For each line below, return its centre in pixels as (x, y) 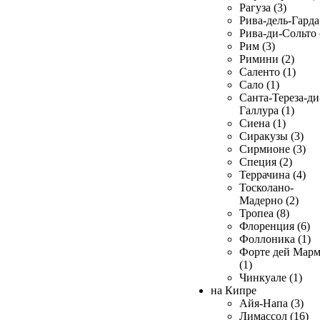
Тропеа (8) (264, 213)
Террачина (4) (272, 175)
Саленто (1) (267, 72)
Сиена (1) (262, 123)
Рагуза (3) (263, 7)
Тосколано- (266, 187)
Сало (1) (259, 85)
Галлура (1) (267, 110)
